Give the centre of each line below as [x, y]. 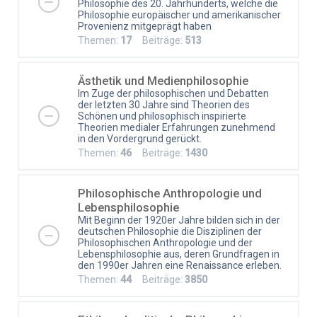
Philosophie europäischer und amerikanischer [179, 15]
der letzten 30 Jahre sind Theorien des [164, 104]
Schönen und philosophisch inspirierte [162, 116]
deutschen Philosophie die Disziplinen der [170, 231]
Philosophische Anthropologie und [170, 193]
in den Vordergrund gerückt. [140, 138]
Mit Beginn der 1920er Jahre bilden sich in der [179, 220]
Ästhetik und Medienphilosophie [163, 80]
